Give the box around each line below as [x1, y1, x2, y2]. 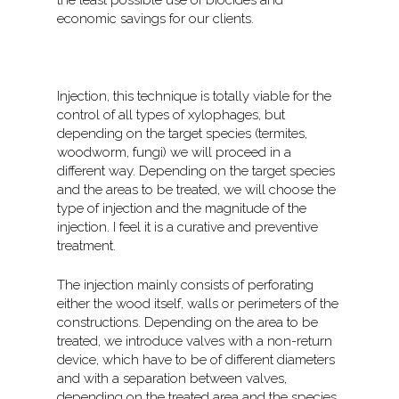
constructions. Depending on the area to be [57, 313, 319, 330]
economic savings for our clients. [57, 11, 255, 28]
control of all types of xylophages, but [57, 107, 286, 124]
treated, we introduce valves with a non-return [57, 332, 333, 349]
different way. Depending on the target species [57, 163, 336, 180]
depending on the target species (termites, [57, 126, 308, 142]
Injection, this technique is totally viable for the [57, 88, 332, 105]
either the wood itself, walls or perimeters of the [57, 295, 339, 312]
